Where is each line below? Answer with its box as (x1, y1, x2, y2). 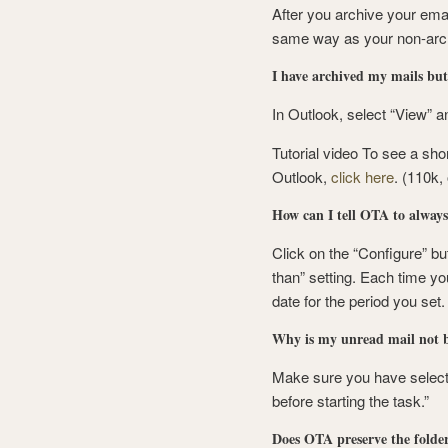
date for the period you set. (272, 290, 445, 311)
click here (331, 166, 394, 187)
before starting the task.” (272, 390, 429, 411)
